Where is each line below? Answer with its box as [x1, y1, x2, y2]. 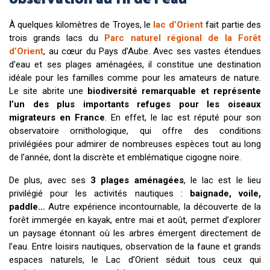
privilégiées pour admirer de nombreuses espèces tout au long [9, 138, 261, 149]
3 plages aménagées [90, 174, 184, 186]
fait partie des [202, 19, 262, 30]
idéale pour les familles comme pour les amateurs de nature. [9, 72, 261, 83]
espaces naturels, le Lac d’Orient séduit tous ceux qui [9, 254, 261, 265]
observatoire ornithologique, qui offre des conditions [9, 125, 261, 136]
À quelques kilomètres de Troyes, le [9, 19, 154, 30]
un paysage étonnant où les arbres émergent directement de [9, 227, 261, 239]
